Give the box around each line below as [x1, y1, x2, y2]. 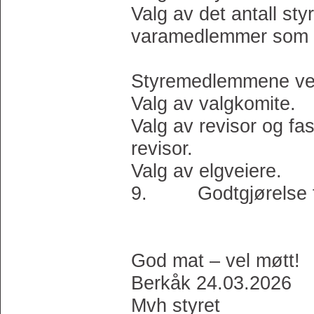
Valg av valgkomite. [131, 93, 296, 115]
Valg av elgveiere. [131, 160, 282, 182]
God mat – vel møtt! [131, 250, 300, 272]
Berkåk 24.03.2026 [131, 272, 292, 294]
